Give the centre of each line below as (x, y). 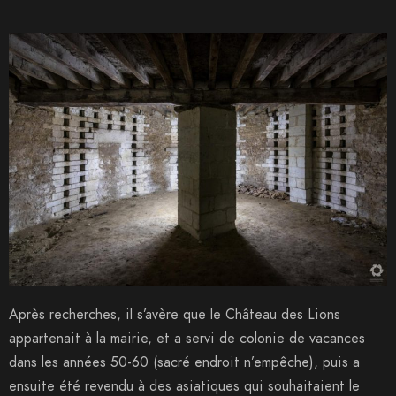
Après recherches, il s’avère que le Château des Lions (175, 314)
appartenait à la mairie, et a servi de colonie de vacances (187, 338)
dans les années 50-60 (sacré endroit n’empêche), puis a (184, 362)
